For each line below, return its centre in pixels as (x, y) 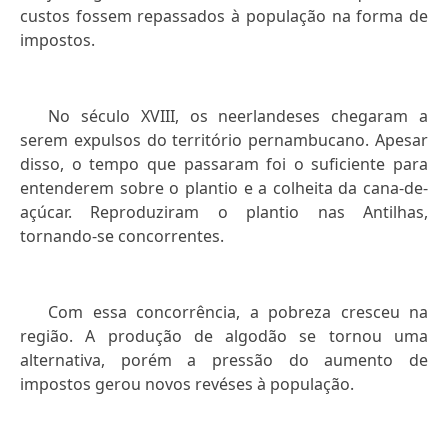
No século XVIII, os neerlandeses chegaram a (238, 116)
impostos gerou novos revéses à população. (187, 384)
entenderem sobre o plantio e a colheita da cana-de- (224, 188)
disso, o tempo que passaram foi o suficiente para (224, 164)
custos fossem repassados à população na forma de (224, 16)
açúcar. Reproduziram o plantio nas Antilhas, (224, 212)
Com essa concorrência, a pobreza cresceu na (238, 312)
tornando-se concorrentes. (122, 236)
